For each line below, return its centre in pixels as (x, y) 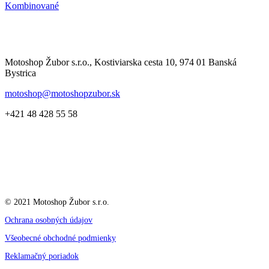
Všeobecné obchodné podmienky (60, 238)
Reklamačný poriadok (42, 256)
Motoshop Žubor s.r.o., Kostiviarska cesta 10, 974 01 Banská (121, 62)
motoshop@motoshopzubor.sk (62, 93)
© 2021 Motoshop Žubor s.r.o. (57, 202)
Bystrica (20, 73)
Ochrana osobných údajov (49, 220)
